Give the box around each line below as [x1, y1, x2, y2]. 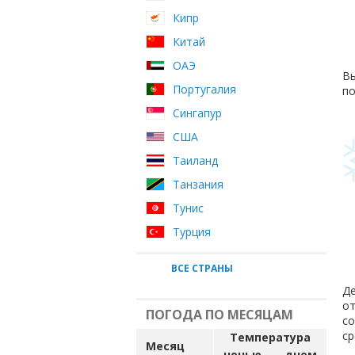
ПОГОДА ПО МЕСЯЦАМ [146, 306, 293, 323]
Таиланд [173, 153, 218, 168]
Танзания [173, 177, 223, 192]
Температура [230, 330, 311, 345]
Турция [173, 224, 211, 239]
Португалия [173, 82, 236, 97]
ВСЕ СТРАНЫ [171, 261, 233, 275]
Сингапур [173, 105, 222, 120]
